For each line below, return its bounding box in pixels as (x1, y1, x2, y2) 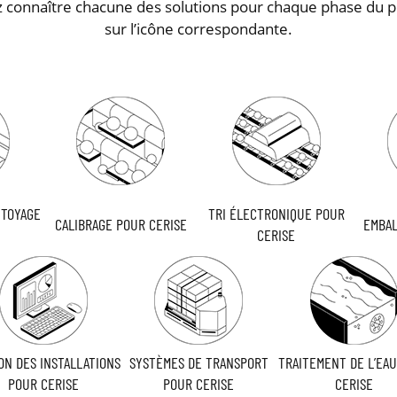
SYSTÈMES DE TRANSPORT (128, 353, 269, 373)
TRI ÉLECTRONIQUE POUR (207, 204, 345, 224)
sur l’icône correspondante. (104, 19, 292, 40)
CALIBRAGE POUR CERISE (54, 214, 187, 235)
